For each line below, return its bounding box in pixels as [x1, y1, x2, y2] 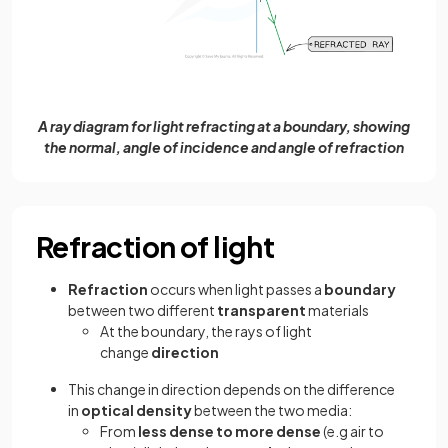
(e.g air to [321, 422, 384, 441]
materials [308, 301, 369, 320]
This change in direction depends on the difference [68, 380, 395, 399]
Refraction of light [36, 229, 275, 265]
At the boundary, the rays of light [100, 322, 312, 341]
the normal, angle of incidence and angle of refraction [44, 138, 404, 157]
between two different [68, 301, 217, 320]
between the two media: [192, 401, 352, 420]
